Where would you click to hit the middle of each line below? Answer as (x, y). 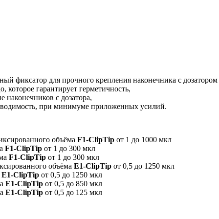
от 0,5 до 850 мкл (73, 184)
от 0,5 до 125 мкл (73, 193)
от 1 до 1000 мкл (143, 140)
